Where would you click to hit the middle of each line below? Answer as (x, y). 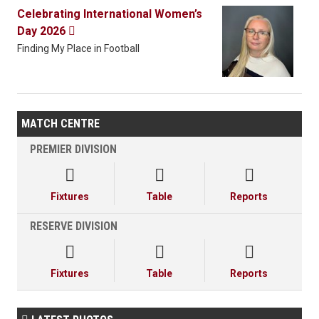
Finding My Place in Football (78, 49)
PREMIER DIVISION (73, 150)
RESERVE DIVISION (74, 226)
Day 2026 (43, 31)
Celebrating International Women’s (110, 14)
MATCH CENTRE (61, 124)
